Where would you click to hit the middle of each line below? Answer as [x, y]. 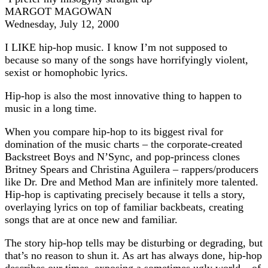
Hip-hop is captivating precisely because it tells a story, [125, 194]
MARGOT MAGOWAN [58, 11]
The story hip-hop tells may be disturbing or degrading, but [134, 243]
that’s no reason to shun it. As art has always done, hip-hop [133, 255]
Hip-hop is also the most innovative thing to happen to [123, 95]
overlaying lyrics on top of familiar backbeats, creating [124, 207]
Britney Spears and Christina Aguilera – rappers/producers [132, 169]
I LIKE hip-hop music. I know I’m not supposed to [116, 47]
